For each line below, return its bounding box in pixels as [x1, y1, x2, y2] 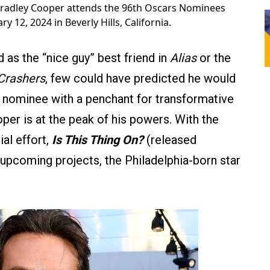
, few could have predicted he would [45, 71, 236, 86]
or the [196, 51, 231, 66]
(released [143, 133, 196, 148]
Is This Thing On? [52, 133, 143, 148]
